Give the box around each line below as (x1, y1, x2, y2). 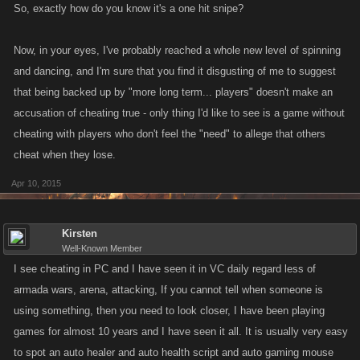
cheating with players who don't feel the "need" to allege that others (14, 128, 325, 140)
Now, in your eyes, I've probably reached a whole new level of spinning (14, 44, 341, 56)
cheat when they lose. (14, 149, 116, 161)
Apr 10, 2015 (11, 178, 61, 188)
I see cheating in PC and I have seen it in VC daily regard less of (14, 263, 316, 275)
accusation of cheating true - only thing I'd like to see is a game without (14, 107, 345, 119)
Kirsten (62, 227, 97, 239)
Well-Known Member (62, 243, 142, 253)
